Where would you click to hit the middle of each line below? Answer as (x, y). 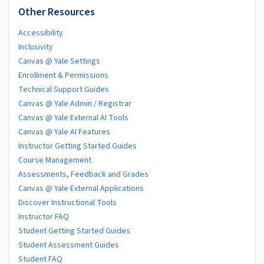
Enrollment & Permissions (63, 76)
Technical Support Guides (64, 90)
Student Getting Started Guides (74, 231)
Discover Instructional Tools (67, 203)
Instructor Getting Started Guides (77, 146)
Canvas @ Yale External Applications (81, 189)
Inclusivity (36, 47)
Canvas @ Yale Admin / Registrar (75, 104)
